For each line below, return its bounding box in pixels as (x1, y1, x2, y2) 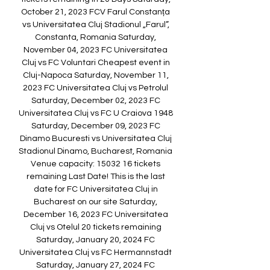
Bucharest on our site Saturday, (34, 198, 157, 207)
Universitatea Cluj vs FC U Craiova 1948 (18, 109, 173, 118)
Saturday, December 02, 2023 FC (31, 96, 160, 105)
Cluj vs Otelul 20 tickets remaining (30, 223, 162, 232)
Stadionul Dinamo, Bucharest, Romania (19, 147, 172, 156)
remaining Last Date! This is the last (26, 172, 165, 181)
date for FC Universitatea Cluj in (33, 185, 158, 194)
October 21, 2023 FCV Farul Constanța (21, 8, 170, 17)
